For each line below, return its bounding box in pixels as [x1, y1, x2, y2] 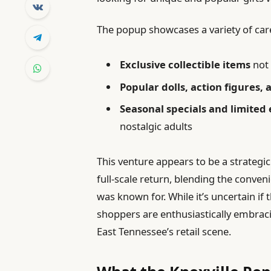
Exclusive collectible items [120, 57, 251, 72]
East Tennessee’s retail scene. [97, 224, 232, 239]
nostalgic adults [120, 119, 193, 133]
